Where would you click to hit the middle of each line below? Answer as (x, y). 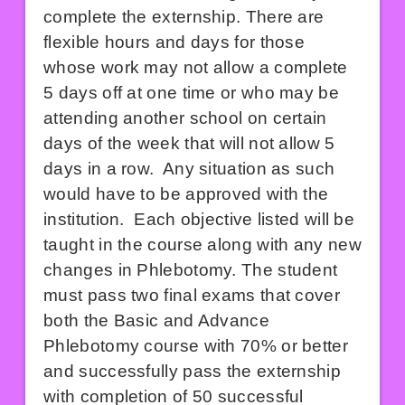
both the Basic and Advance (156, 320)
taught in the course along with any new (202, 244)
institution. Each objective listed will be (199, 219)
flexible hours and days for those (174, 42)
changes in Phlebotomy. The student (191, 269)
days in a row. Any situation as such (189, 168)
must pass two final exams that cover (192, 295)
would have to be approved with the (186, 193)
